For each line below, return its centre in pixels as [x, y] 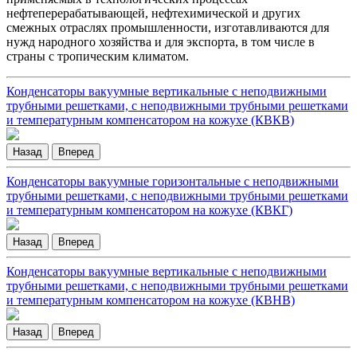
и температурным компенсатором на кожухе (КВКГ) [149, 210]
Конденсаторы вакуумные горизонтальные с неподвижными [173, 182]
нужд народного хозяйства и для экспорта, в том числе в [161, 42]
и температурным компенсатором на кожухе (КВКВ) [150, 120]
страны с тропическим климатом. [98, 57]
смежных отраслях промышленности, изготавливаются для [168, 28]
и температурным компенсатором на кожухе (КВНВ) [151, 300]
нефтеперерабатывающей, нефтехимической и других [153, 14]
